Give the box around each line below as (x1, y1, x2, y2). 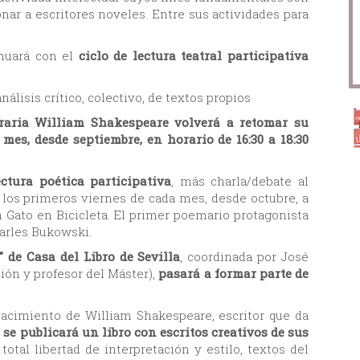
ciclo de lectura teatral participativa (78, 47, 309, 63)
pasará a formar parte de (155, 264, 309, 281)
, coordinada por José (180, 247, 309, 264)
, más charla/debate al (171, 172, 309, 189)
